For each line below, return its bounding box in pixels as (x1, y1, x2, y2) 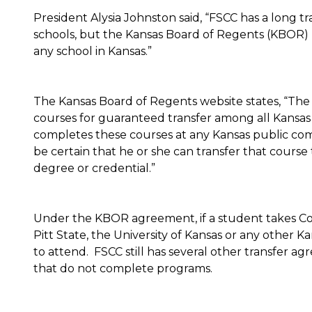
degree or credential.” (33, 161, 155, 175)
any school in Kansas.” (33, 44, 152, 58)
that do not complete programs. (33, 261, 212, 275)
